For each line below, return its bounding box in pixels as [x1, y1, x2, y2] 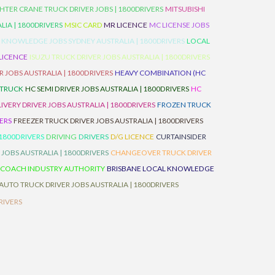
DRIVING [45, 132, 77, 141]
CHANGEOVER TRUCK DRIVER [110, 148, 212, 157]
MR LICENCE [104, 20, 147, 29]
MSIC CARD [64, 20, 102, 29]
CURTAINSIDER [155, 132, 206, 141]
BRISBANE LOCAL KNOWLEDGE [106, 164, 214, 173]
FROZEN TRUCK [157, 100, 211, 109]
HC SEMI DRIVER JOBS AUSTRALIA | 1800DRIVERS [25, 84, 189, 93]
